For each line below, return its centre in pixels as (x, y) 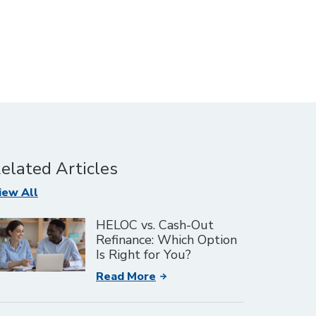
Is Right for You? (144, 255)
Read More (126, 276)
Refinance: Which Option (166, 240)
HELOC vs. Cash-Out (155, 225)
